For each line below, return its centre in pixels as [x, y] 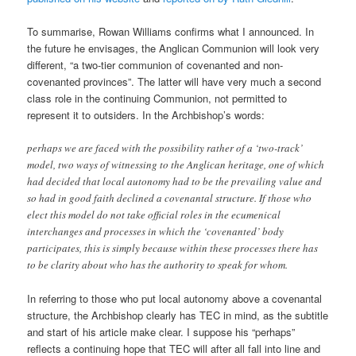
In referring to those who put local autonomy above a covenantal [175, 299]
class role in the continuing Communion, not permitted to [157, 99]
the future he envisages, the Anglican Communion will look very [174, 48]
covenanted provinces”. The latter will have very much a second [174, 82]
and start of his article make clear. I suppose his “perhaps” [161, 332]
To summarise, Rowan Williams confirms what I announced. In [171, 32]
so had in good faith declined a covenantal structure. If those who [170, 198]
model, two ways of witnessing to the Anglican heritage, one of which [176, 165]
